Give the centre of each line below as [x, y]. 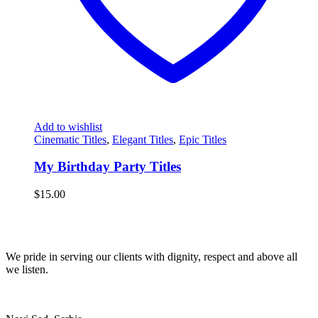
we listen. [27, 270]
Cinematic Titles [70, 139]
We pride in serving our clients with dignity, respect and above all [152, 257]
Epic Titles [203, 139]
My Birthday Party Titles [108, 167]
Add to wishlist [68, 126]
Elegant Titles [143, 139]
